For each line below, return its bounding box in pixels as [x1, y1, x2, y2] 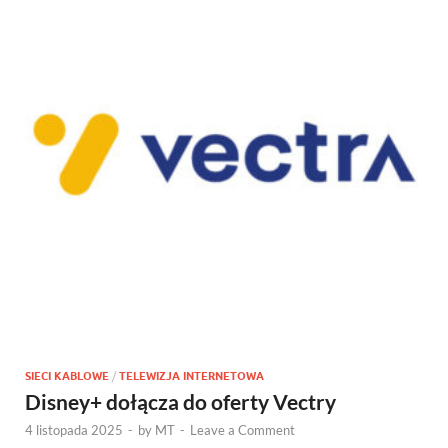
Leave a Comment [190, 422, 295, 438]
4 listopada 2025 [25, 422, 123, 438]
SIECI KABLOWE [25, 369, 109, 383]
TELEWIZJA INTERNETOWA [119, 369, 264, 383]
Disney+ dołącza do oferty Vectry [25, 389, 336, 414]
